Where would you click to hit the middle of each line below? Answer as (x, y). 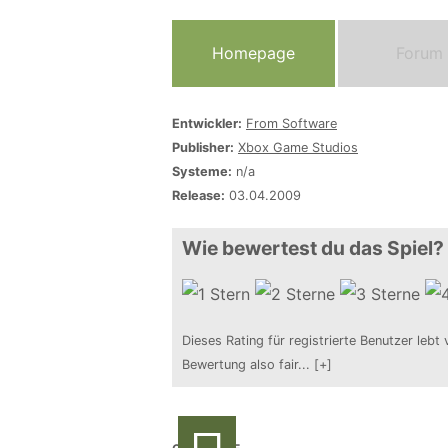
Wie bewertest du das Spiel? (313, 248)
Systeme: (202, 171)
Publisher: (203, 147)
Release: (198, 195)
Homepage (253, 53)
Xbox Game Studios (298, 147)
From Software (291, 123)
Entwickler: (207, 123)
